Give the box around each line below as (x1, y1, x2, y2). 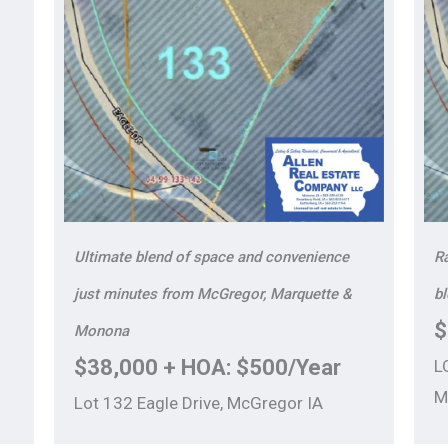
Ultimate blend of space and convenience (74, 248, 349, 267)
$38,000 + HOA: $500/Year (74, 355, 341, 381)
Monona (74, 322, 129, 341)
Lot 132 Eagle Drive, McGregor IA (74, 393, 323, 414)
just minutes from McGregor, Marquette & (74, 285, 352, 304)
